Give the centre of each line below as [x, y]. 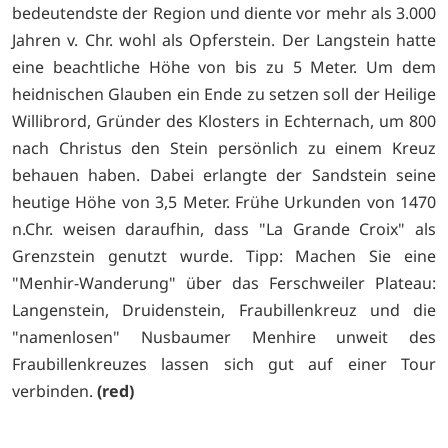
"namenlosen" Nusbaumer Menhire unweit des [224, 336]
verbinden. [54, 390]
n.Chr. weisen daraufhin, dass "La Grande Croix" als [224, 228]
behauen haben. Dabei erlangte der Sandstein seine [224, 174]
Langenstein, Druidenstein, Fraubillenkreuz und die [224, 309]
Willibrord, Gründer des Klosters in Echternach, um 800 [224, 120]
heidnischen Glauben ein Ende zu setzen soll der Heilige [224, 93]
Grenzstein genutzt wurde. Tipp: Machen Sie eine [224, 255]
